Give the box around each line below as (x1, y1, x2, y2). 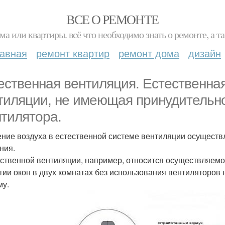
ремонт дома (119, 46, 179, 60)
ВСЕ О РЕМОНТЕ (66, 11, 159, 28)
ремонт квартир (36, 46, 109, 60)
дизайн (188, 46, 221, 60)
